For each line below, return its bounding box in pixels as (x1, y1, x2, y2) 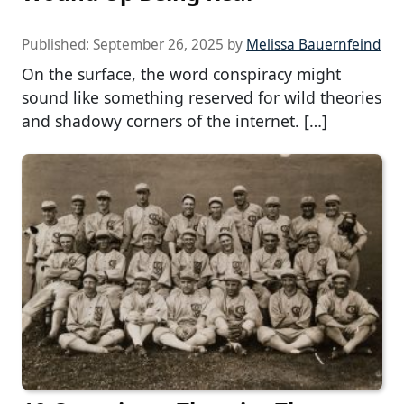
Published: (22, 34, 93, 54)
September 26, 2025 (93, 34, 224, 54)
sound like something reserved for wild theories (22, 86, 381, 108)
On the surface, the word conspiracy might (22, 62, 341, 85)
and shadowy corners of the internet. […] (22, 109, 327, 132)
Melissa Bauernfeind (246, 34, 381, 54)
